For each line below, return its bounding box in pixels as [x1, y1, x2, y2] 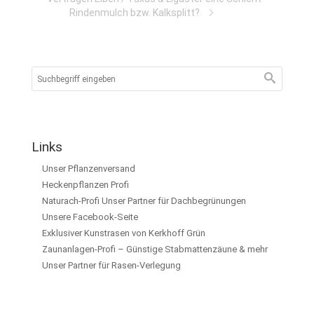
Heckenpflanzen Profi [42, 179, 129, 190]
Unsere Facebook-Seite [42, 212, 138, 222]
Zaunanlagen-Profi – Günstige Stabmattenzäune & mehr [42, 244, 268, 254]
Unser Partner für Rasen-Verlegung [42, 260, 181, 271]
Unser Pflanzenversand [42, 163, 135, 174]
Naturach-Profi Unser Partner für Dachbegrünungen [42, 196, 246, 206]
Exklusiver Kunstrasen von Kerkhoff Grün [42, 228, 205, 238]
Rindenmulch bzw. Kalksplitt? [69, 7, 200, 18]
